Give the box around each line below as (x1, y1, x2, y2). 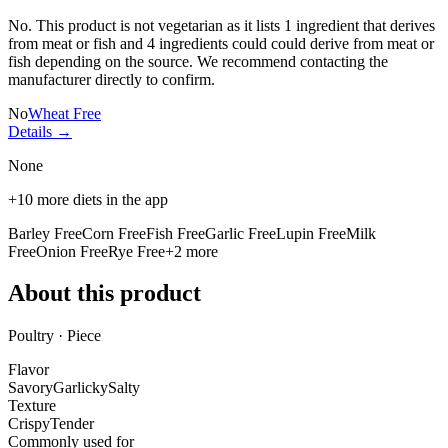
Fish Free (146, 224, 205, 242)
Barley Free (8, 224, 82, 242)
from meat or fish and (8, 34, 147, 52)
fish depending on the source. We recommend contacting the (8, 52, 388, 70)
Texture (8, 397, 56, 415)
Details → (8, 122, 72, 140)
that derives (359, 16, 435, 34)
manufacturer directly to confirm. (8, 70, 215, 88)
